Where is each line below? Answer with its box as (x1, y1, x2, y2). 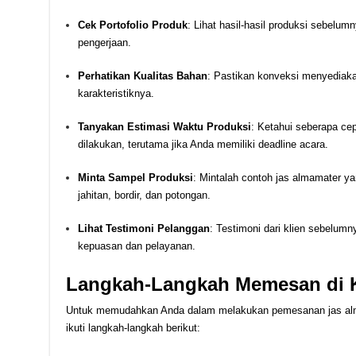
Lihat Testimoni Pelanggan (77, 222, 210, 234)
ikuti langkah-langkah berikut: (65, 321, 200, 334)
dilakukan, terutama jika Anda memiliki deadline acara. (77, 137, 328, 150)
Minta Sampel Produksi (77, 171, 193, 184)
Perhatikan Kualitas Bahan (77, 69, 207, 82)
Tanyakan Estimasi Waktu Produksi (77, 120, 251, 133)
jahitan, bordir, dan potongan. (77, 188, 211, 201)
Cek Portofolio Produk (77, 18, 188, 31)
